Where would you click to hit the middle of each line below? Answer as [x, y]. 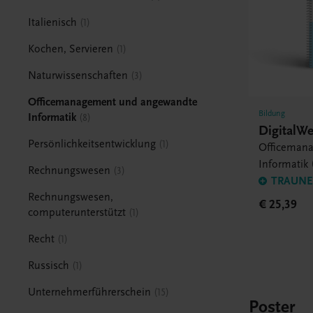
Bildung [272, 113]
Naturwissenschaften [78, 75]
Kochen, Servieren [71, 49]
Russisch [49, 265]
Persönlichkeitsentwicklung [92, 144]
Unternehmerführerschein [90, 292]
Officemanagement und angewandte [113, 102]
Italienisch [53, 22]
